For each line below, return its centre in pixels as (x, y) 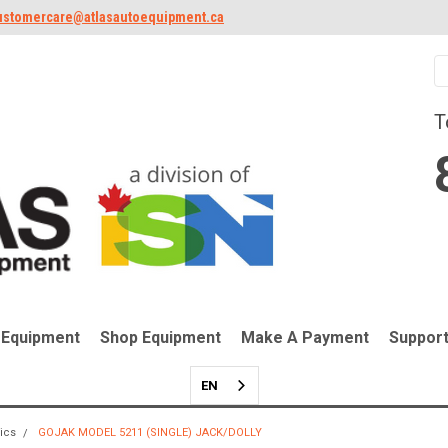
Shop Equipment (160, 337)
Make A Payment (305, 337)
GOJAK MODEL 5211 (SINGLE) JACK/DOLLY (150, 432)
